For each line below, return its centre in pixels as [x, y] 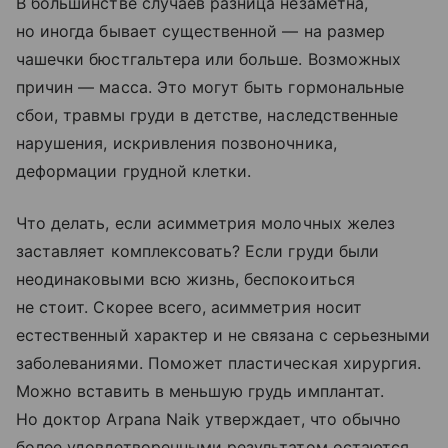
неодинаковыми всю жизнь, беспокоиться [185, 278]
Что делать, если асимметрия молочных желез [206, 222]
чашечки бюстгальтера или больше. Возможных [209, 58]
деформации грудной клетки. [134, 170]
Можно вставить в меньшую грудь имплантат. [200, 390]
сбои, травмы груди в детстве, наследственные [207, 114]
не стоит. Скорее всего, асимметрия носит [189, 306]
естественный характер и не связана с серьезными [223, 334]
